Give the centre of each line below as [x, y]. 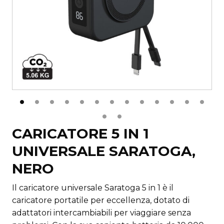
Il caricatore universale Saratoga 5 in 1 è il [93, 188]
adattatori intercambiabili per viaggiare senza [101, 213]
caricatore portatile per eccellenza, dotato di [101, 200]
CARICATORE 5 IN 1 [80, 133]
